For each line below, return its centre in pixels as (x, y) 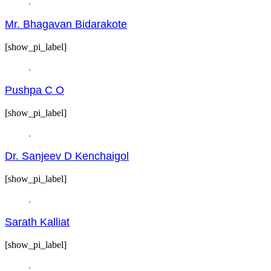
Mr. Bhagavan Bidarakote (66, 24)
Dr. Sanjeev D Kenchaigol (67, 156)
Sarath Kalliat (37, 222)
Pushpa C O (34, 90)
